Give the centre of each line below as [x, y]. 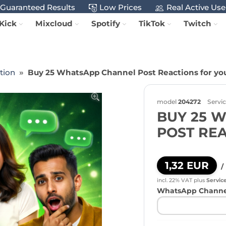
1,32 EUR [187, 165]
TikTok [152, 23]
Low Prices [121, 8]
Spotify [106, 23]
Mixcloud [54, 23]
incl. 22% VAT [175, 180]
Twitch [198, 23]
